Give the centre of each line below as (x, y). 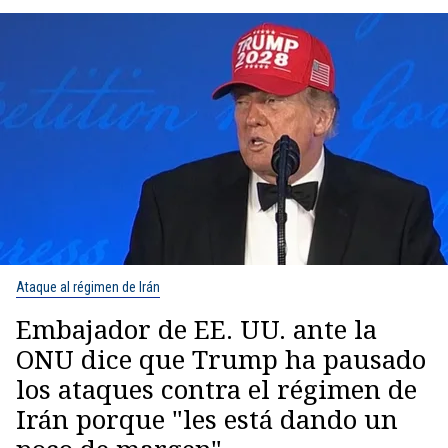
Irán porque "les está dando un (207, 418)
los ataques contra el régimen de (216, 388)
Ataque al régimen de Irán (88, 286)
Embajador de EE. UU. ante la (196, 328)
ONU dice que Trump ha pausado (221, 358)
